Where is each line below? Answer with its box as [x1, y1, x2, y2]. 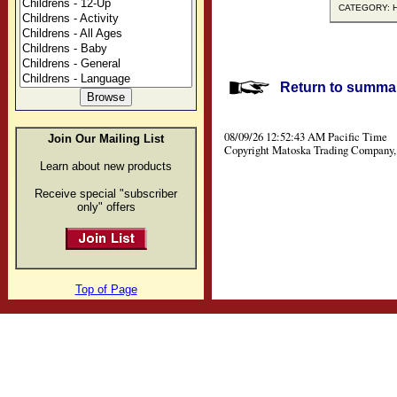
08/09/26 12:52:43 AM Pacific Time [224, 128, 387, 145]
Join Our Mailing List [48, 132, 164, 146]
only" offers [76, 200, 136, 214]
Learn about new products [40, 160, 172, 174]
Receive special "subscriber [35, 187, 177, 201]
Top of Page [74, 283, 137, 297]
